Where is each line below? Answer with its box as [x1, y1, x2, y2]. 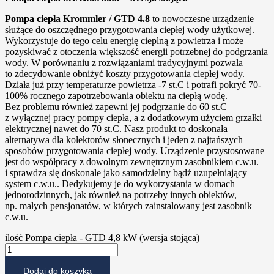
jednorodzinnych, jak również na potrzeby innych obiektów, [5, 190, 237, 201]
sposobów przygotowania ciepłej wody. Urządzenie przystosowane [5, 146, 264, 157]
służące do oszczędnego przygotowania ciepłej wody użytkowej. [5, 24, 254, 35]
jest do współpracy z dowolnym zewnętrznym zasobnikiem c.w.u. [5, 157, 259, 168]
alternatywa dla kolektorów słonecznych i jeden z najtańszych [5, 135, 243, 146]
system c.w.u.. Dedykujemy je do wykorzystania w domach [5, 179, 235, 190]
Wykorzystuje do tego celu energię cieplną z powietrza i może [5, 35, 243, 46]
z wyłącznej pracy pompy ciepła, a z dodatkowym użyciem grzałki [5, 113, 262, 124]
